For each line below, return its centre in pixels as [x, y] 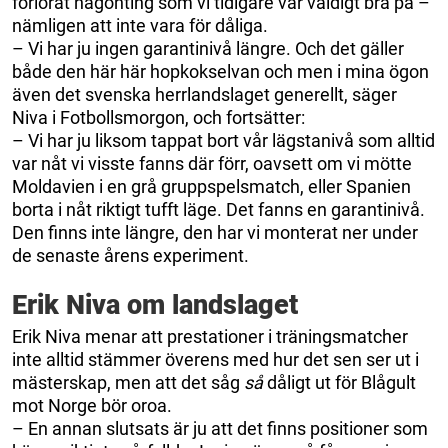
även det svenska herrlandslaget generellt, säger [204, 94]
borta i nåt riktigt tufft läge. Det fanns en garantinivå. [218, 209]
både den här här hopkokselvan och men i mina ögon [220, 71]
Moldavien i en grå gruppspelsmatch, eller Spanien [211, 186]
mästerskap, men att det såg [128, 382]
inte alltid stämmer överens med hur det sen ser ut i [215, 359]
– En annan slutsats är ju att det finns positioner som [220, 428]
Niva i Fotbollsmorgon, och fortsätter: [158, 117]
